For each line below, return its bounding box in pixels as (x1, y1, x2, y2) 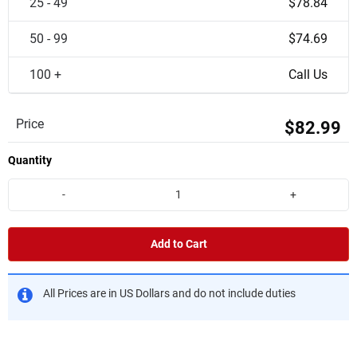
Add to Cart (150, 237, 207, 251)
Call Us (288, 67, 328, 82)
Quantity (8, 154, 52, 167)
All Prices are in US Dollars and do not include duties (43, 286, 296, 300)
